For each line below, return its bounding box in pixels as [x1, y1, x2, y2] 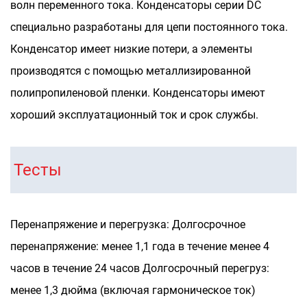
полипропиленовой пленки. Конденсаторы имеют [10, 86, 265, 99]
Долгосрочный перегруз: [143, 262, 269, 275]
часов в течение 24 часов [10, 262, 143, 275]
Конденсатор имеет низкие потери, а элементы [10, 42, 252, 56]
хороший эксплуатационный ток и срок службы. [10, 108, 258, 121]
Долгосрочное [172, 218, 245, 231]
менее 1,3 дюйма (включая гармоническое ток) [10, 284, 256, 297]
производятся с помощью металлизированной [10, 64, 251, 77]
